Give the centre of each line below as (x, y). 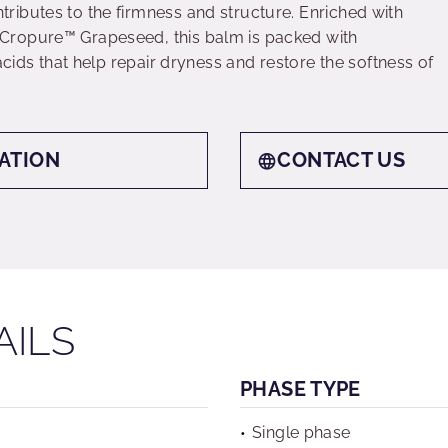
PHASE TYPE (300, 389)
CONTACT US (341, 160)
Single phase (301, 432)
